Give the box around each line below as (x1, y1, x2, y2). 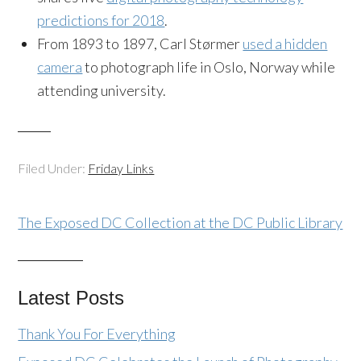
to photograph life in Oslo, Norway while (82, 58, 336, 76)
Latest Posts (18, 287, 125, 309)
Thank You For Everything (18, 325, 176, 342)
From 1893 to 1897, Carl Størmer (37, 35, 243, 52)
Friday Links (88, 160, 155, 176)
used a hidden (243, 35, 328, 52)
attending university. (37, 81, 167, 99)
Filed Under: (18, 160, 89, 176)
